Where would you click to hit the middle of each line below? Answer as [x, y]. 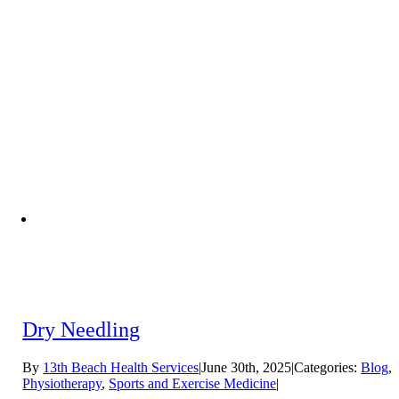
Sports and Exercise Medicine [193, 383]
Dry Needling [81, 330]
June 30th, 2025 [247, 367]
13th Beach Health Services [121, 367]
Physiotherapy [62, 383]
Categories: [328, 367]
